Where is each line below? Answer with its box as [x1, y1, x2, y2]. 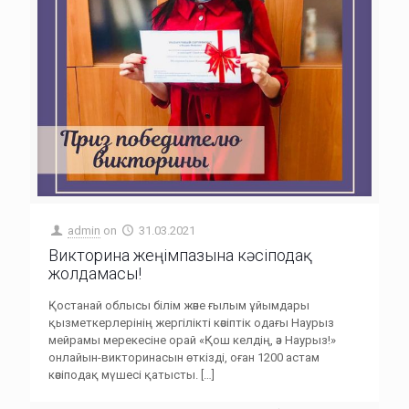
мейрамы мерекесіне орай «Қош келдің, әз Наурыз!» [48, 333, 336, 347]
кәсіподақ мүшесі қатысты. [48, 368, 198, 382]
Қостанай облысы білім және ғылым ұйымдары [48, 299, 309, 312]
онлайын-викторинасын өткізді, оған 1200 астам [48, 351, 320, 364]
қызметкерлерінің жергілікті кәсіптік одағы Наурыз [48, 316, 334, 330]
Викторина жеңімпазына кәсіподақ [48, 246, 303, 265]
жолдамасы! [48, 264, 142, 283]
